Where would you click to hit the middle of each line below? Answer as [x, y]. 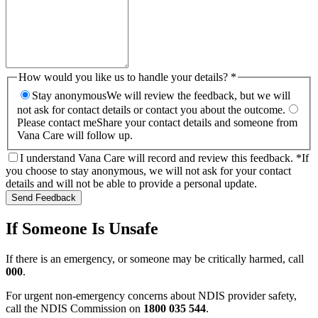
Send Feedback [44, 197]
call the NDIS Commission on [73, 308]
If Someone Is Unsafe [82, 228]
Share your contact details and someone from [197, 122]
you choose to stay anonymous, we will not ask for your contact [148, 170]
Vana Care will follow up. [75, 135]
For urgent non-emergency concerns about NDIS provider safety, [151, 295]
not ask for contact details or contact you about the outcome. [151, 109]
